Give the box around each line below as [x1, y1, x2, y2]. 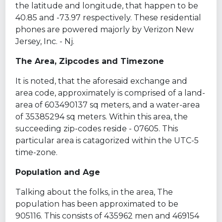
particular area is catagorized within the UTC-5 [15, 135, 199, 145]
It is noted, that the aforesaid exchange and [15, 76, 188, 86]
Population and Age [15, 167, 101, 177]
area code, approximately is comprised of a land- [15, 88, 206, 98]
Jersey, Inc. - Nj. [15, 36, 75, 46]
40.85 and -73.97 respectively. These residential [15, 12, 202, 22]
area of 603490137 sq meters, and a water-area [15, 100, 200, 110]
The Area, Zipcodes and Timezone [15, 56, 165, 66]
